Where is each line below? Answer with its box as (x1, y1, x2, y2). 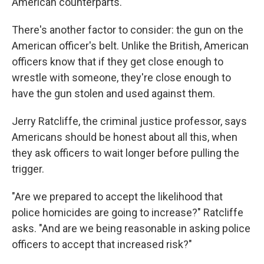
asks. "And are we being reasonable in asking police (12, 222, 250, 235)
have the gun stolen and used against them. (12, 87, 215, 100)
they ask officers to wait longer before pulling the (12, 147, 239, 159)
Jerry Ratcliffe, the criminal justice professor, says (12, 115, 247, 127)
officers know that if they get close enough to (12, 55, 223, 68)
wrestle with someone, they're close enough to (12, 71, 231, 84)
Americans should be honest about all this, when (12, 131, 237, 143)
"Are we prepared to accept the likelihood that (12, 190, 223, 203)
